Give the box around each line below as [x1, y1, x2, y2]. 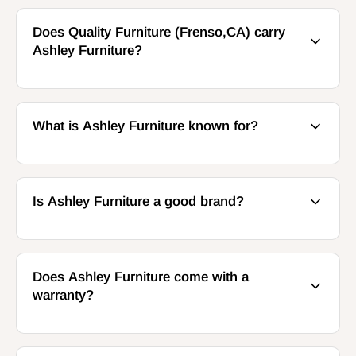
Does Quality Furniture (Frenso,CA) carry [33, 25, 285, 41]
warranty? [33, 288, 94, 304]
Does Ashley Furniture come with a [33, 269, 249, 285]
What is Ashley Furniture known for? [33, 118, 258, 134]
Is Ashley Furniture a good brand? [33, 194, 244, 210]
